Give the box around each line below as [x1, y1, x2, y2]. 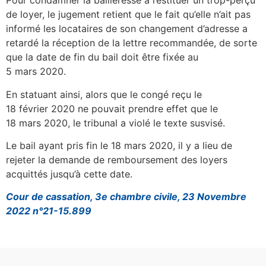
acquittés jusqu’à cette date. [6, 168, 132, 180]
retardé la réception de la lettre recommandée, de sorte [6, 37, 257, 49]
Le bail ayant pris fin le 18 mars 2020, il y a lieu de [6, 140, 232, 152]
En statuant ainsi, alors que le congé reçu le [6, 88, 202, 100]
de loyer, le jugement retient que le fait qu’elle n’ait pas [6, 8, 251, 21]
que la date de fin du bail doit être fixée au [6, 51, 198, 64]
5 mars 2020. [6, 65, 66, 78]
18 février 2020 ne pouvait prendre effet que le [6, 102, 218, 115]
